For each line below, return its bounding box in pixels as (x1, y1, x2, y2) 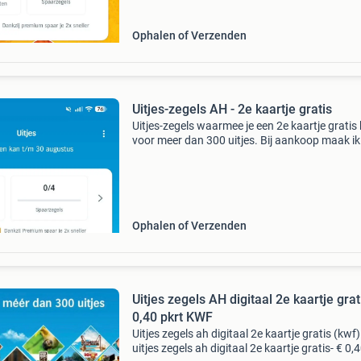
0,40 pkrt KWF (131, 309, 213, 325)
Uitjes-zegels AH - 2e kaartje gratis (131, 102, 332, 117)
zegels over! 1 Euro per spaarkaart (131, 148, 302, 161)
